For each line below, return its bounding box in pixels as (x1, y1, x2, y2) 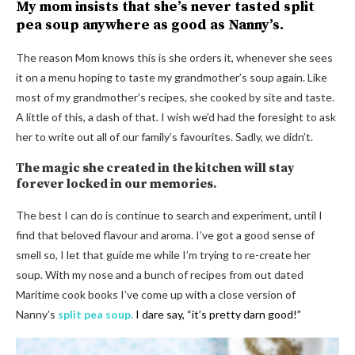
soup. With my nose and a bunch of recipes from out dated (16, 268, 303, 282)
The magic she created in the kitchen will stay (16, 160, 295, 177)
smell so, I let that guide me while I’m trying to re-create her (16, 248, 311, 262)
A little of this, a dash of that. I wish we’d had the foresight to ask (16, 110, 336, 124)
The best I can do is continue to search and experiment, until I (16, 208, 323, 223)
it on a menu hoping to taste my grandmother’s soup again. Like (16, 71, 327, 85)
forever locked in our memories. (16, 176, 217, 193)
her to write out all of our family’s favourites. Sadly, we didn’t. (16, 130, 313, 144)
